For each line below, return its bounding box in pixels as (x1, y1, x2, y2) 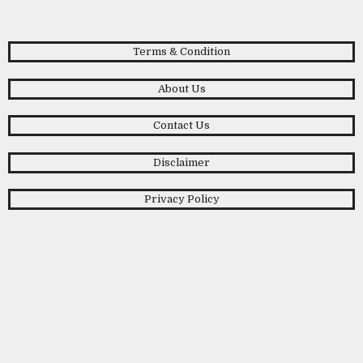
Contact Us (153, 119, 210, 131)
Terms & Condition (133, 45, 230, 58)
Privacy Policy (143, 193, 220, 205)
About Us (157, 82, 206, 95)
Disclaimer (153, 156, 210, 169)
